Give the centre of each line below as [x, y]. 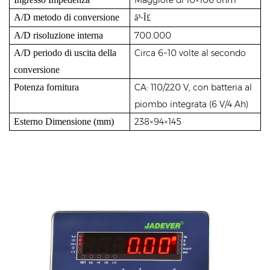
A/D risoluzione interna [59, 35]
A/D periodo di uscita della [65, 52]
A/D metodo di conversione [67, 17]
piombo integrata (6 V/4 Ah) [192, 104]
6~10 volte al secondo [202, 53]
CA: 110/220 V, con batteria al [193, 87]
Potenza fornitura [47, 87]
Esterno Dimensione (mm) [64, 121]
